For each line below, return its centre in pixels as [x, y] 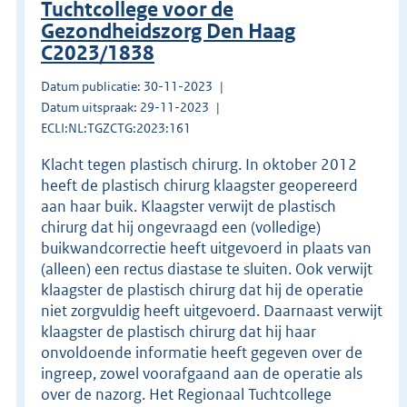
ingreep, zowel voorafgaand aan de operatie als [202, 373]
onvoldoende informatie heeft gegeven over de [202, 352]
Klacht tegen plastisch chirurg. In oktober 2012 [199, 164]
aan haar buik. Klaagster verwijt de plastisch [189, 206]
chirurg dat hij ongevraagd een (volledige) [181, 227]
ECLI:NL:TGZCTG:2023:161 [116, 128]
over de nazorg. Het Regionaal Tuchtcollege [186, 394]
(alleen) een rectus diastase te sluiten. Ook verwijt [207, 268]
